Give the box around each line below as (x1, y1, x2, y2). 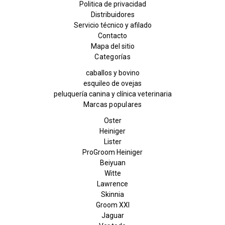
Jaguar (101, 211, 124, 220)
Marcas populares (83, 100, 142, 109)
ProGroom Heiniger (82, 148, 143, 157)
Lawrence (97, 180, 128, 188)
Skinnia (101, 190, 124, 199)
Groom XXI (95, 201, 130, 209)
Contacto (98, 32, 127, 40)
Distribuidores (90, 11, 135, 19)
